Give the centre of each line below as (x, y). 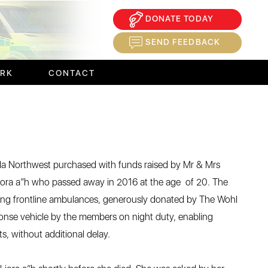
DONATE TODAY (179, 19)
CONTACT (72, 73)
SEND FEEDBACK (183, 42)
